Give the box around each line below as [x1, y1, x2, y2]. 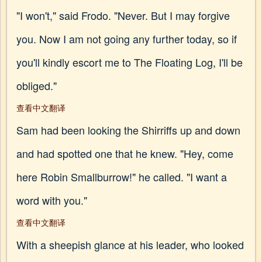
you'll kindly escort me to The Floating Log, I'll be [16, 54, 243, 70]
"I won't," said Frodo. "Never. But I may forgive [16, 8, 230, 23]
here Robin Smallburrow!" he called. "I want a [16, 169, 227, 184]
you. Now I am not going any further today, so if [16, 31, 237, 46]
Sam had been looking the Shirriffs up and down [16, 122, 240, 137]
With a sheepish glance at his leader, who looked [16, 237, 244, 252]
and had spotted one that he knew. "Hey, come [16, 146, 233, 161]
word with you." [16, 192, 87, 208]
